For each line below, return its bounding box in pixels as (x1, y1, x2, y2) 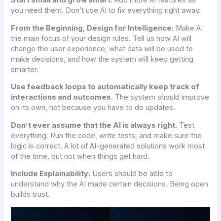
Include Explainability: (11, 169, 91, 179)
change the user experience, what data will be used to (11, 44, 193, 53)
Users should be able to (90, 169, 173, 179)
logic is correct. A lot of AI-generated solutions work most (11, 141, 205, 150)
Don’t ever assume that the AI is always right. (11, 120, 178, 130)
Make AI (174, 23, 203, 33)
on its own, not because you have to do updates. (11, 103, 176, 112)
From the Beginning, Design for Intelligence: (11, 23, 174, 33)
